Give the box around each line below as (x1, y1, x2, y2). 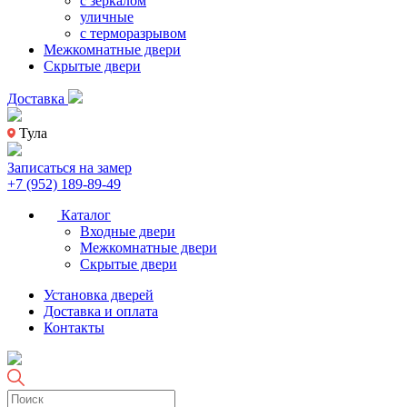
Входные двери (80, 223, 175, 239)
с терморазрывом (80, 25, 186, 41)
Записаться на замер (7, 160, 132, 175)
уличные (80, 9, 134, 25)
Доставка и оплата (44, 303, 158, 319)
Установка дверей (44, 287, 154, 303)
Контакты (44, 320, 104, 335)
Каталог (57, 207, 111, 223)
